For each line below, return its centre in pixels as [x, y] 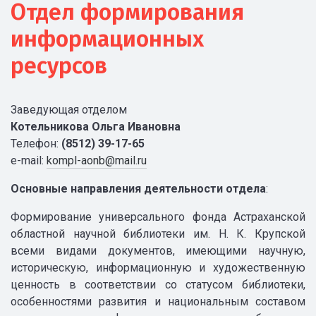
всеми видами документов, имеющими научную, [158, 251]
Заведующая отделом [69, 110]
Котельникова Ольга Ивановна [96, 127]
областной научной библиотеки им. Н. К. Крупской [158, 234]
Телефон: [36, 144]
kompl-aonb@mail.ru [97, 160]
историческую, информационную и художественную [158, 268]
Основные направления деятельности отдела [138, 189]
